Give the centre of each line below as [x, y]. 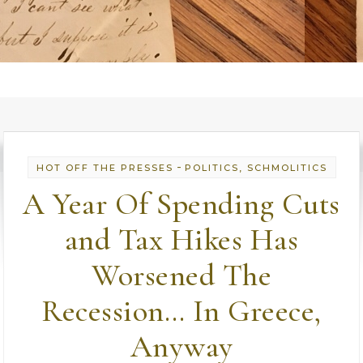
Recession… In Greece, [181, 311]
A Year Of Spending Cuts [181, 204]
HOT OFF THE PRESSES [105, 168]
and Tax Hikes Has [181, 240]
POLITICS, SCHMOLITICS [256, 168]
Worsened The [181, 275]
